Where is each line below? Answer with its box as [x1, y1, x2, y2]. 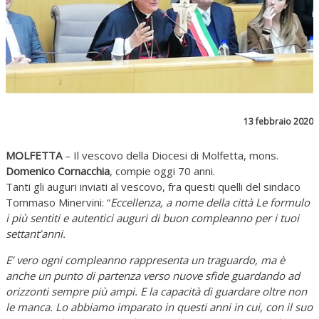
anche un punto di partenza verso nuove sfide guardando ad [6, 268, 300, 283]
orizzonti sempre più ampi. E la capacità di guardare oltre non [6, 284, 307, 298]
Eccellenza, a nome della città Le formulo [110, 195, 310, 209]
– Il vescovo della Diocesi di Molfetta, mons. [62, 148, 278, 162]
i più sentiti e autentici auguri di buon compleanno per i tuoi [6, 211, 299, 225]
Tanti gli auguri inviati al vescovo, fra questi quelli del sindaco [6, 179, 300, 194]
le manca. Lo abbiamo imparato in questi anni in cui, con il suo [6, 300, 313, 314]
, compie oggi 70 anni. [110, 164, 215, 178]
